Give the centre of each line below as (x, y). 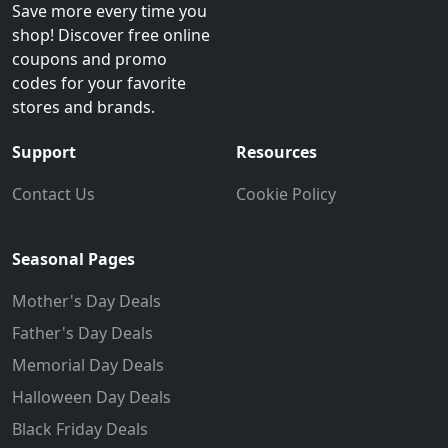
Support (44, 152)
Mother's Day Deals (86, 301)
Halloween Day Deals (91, 397)
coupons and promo (89, 59)
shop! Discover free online (111, 35)
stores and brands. (83, 107)
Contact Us (53, 194)
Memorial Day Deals (88, 365)
